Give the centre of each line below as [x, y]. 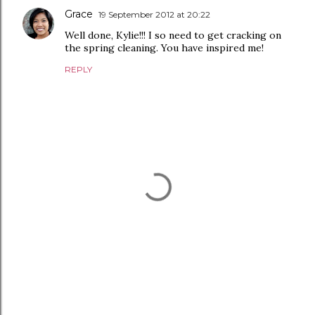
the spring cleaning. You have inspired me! [164, 48]
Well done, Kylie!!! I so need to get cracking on [173, 35]
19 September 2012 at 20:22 [154, 14]
